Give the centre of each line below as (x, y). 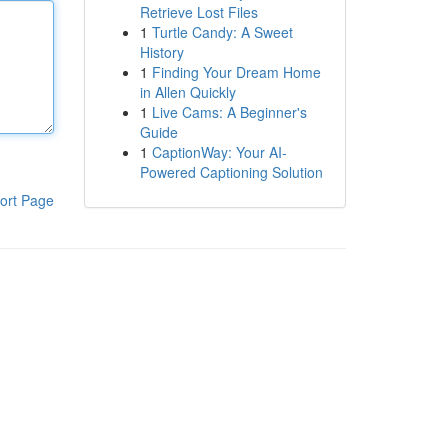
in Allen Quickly (187, 92)
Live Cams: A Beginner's (229, 112)
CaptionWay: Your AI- (219, 152)
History (161, 52)
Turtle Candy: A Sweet (222, 32)
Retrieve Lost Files (198, 12)
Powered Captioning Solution (231, 172)
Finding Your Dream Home (236, 72)
